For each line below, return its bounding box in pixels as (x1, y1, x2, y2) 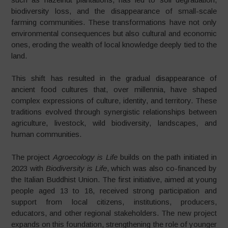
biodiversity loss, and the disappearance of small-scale (11, 6, 217, 15)
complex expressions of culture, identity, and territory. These (11, 96, 217, 105)
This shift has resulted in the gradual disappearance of (11, 74, 217, 82)
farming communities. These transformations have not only (11, 17, 217, 26)
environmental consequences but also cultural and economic (11, 28, 217, 38)
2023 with (11, 163, 46, 173)
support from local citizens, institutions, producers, (11, 197, 217, 206)
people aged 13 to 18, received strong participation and (11, 186, 217, 195)
